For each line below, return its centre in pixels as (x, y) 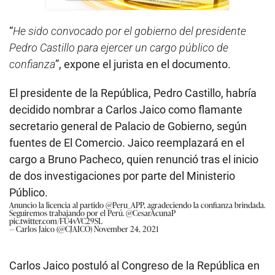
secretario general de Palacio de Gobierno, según (128, 126)
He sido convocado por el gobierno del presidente (130, 31)
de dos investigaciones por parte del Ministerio (122, 176)
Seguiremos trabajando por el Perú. (68, 213)
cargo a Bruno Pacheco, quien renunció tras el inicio (134, 160)
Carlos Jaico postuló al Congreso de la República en (134, 266)
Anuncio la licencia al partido (57, 205)
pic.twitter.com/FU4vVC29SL (56, 221)
